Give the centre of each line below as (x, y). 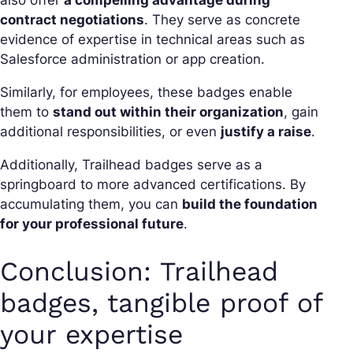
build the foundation (250, 204)
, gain (301, 112)
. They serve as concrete (222, 20)
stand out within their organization (168, 112)
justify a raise (266, 132)
